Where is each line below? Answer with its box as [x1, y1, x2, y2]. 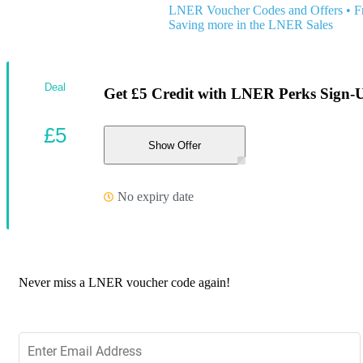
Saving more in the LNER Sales [169, 17, 333, 32]
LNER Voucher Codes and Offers [169, 2, 343, 17]
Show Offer [148, 139, 201, 152]
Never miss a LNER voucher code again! [19, 275, 230, 289]
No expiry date [117, 189, 194, 203]
